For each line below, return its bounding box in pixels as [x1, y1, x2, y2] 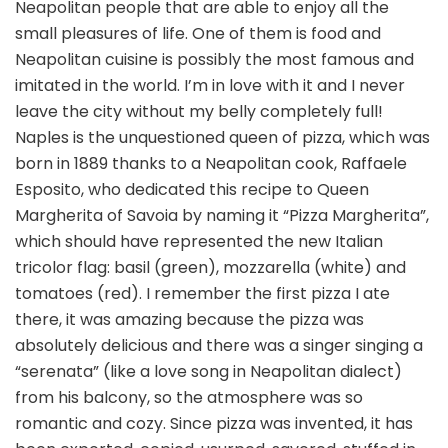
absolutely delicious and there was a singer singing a [15, 333, 423, 357]
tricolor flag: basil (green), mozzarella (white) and [15, 255, 406, 279]
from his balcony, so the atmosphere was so [15, 385, 363, 409]
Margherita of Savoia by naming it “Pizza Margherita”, [15, 203, 429, 227]
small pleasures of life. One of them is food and [15, 21, 381, 45]
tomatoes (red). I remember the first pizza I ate [15, 281, 390, 305]
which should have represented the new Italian [15, 229, 383, 253]
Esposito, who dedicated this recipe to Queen [15, 177, 369, 201]
